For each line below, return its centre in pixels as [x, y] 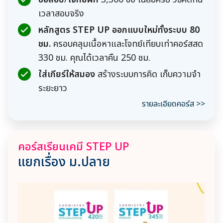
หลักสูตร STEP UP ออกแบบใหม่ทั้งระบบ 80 [119, 30]
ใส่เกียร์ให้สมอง [67, 74]
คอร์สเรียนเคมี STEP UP [73, 147]
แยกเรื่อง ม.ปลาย [64, 162]
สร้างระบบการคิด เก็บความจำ [148, 74]
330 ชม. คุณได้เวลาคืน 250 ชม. [94, 58]
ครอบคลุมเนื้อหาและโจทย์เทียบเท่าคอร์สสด [127, 44]
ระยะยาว [53, 88]
